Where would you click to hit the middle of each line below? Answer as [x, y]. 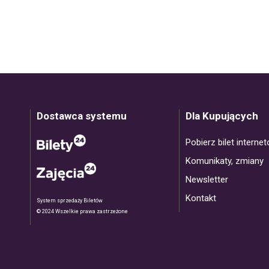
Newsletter [207, 179]
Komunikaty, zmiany [224, 161]
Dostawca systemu [81, 116]
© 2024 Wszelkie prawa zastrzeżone [82, 211]
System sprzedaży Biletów [69, 200]
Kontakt [201, 198]
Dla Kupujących [222, 116]
